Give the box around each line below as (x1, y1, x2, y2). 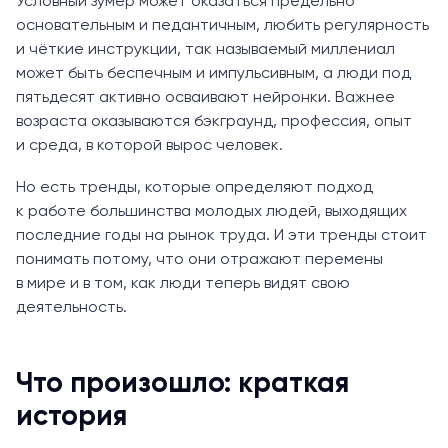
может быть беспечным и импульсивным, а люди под (16, 65, 411, 82)
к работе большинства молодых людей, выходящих (16, 203, 407, 220)
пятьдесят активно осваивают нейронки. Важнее (16, 89, 395, 106)
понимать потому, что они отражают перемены (16, 251, 383, 268)
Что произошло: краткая (16, 369, 349, 398)
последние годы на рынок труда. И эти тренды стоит (16, 227, 427, 244)
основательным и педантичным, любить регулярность (16, 17, 429, 34)
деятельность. (16, 299, 127, 316)
